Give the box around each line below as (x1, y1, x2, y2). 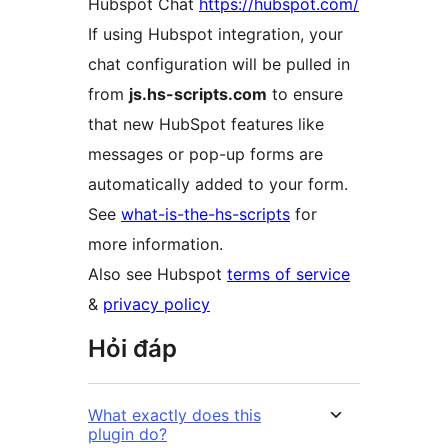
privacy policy (103, 294, 210, 315)
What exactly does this (88, 405, 261, 426)
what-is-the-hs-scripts (121, 204, 290, 225)
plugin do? (88, 424, 167, 445)
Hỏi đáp (88, 334, 177, 364)
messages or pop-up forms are (88, 144, 323, 165)
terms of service (227, 264, 350, 285)
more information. (88, 234, 223, 255)
